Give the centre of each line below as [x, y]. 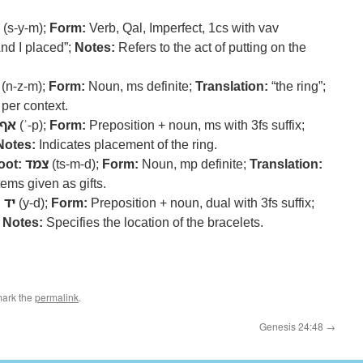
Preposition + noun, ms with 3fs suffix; [195, 125]
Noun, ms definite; [140, 86]
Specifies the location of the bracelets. [153, 222]
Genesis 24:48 [293, 326]
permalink [57, 297]
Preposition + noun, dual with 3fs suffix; [201, 203]
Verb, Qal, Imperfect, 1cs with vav [182, 28]
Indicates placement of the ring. [126, 144]
